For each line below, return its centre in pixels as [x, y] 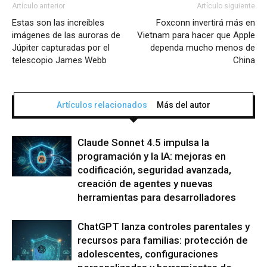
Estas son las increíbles [58, 22]
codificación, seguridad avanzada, [154, 170]
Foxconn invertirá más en [206, 22]
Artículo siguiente [226, 6]
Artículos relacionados [102, 105]
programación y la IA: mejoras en [152, 156]
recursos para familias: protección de [163, 240]
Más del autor [184, 105]
